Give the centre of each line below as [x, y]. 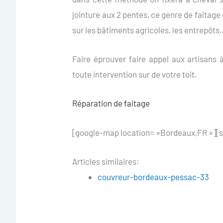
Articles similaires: [106, 161]
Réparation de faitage [111, 103]
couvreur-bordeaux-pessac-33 [154, 176]
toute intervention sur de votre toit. [135, 74]
